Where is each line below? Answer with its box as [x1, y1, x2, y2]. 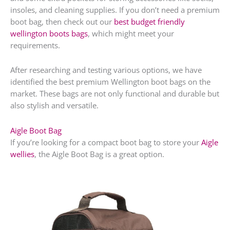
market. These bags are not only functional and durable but [10, 88, 219, 99]
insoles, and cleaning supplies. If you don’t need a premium [10, 4, 220, 15]
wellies [10, 148, 34, 159]
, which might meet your [88, 28, 174, 39]
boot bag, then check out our [10, 16, 114, 27]
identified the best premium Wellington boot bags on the [10, 76, 210, 87]
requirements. [10, 40, 60, 50]
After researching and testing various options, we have [10, 65, 202, 75]
